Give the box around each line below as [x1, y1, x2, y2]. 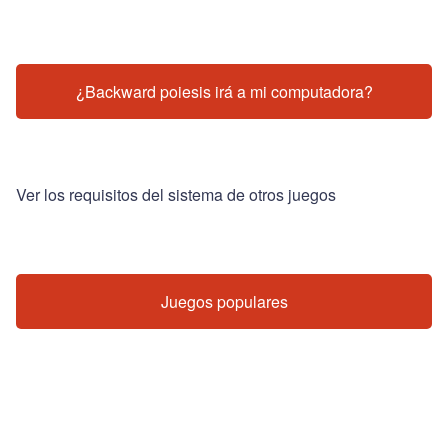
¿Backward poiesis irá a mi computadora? [75, 79, 373, 103]
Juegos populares [160, 290, 288, 314]
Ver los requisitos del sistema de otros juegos [16, 182, 336, 206]
